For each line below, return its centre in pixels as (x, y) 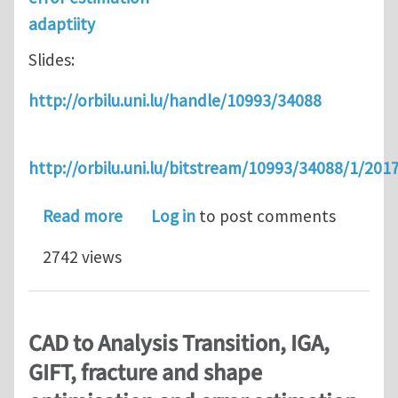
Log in (173, 215)
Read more (83, 215)
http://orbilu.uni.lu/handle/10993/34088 (175, 100)
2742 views (82, 256)
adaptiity (62, 24)
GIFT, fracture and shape (145, 373)
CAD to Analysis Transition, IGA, (179, 343)
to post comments (266, 215)
